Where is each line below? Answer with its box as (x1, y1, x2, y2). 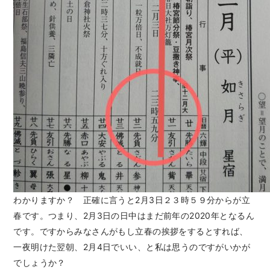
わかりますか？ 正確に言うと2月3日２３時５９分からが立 (13, 195, 251, 206)
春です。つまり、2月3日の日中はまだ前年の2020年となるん (13, 210, 254, 221)
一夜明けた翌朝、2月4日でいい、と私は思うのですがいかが (13, 242, 251, 253)
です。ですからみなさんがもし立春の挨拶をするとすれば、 (13, 226, 248, 237)
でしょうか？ (13, 257, 66, 268)
